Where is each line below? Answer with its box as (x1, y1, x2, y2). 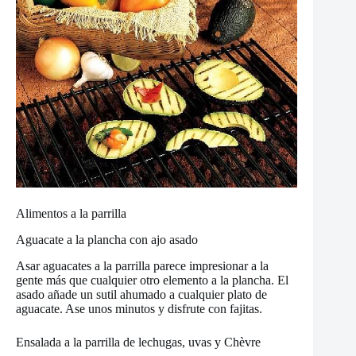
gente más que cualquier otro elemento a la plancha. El (16, 273, 288, 287)
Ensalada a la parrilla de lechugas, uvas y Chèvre (16, 335, 261, 349)
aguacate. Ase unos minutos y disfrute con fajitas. (16, 301, 262, 315)
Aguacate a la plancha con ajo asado (16, 232, 198, 246)
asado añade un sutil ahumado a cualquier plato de (16, 287, 267, 301)
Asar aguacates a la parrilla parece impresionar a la (16, 258, 269, 273)
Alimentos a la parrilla (16, 206, 126, 220)
